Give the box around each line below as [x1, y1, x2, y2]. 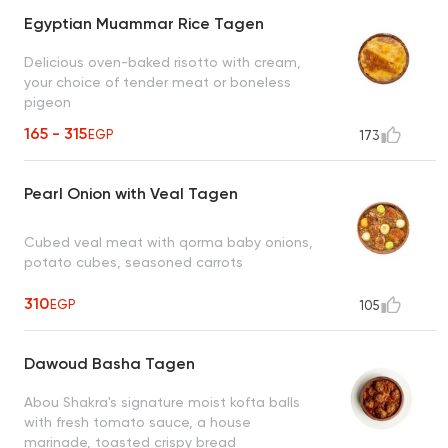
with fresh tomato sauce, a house [24, 413, 251, 430]
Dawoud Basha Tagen [24, 354, 195, 374]
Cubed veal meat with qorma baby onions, [24, 233, 313, 250]
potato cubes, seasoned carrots [24, 253, 243, 270]
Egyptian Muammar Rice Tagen [24, 14, 264, 34]
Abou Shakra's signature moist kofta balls [24, 393, 300, 410]
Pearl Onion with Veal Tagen [24, 184, 238, 204]
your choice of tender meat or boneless [24, 73, 291, 90]
